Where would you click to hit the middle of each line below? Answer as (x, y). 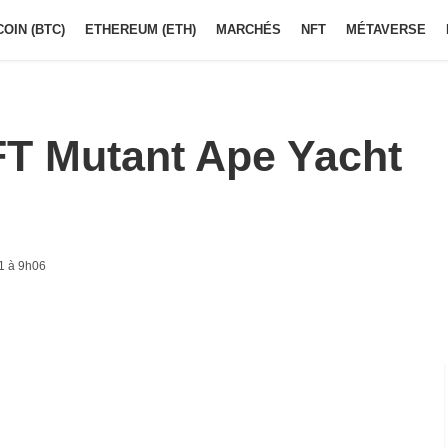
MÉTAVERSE (386, 29)
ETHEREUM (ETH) (140, 29)
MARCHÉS (248, 29)
